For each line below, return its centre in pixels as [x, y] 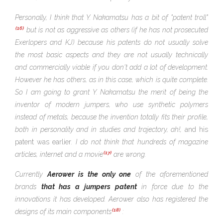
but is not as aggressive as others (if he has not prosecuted [116, 30]
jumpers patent [111, 187]
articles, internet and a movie [59, 155]
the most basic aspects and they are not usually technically [111, 55]
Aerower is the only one [89, 174]
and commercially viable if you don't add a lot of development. [111, 67]
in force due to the [172, 187]
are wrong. [129, 155]
